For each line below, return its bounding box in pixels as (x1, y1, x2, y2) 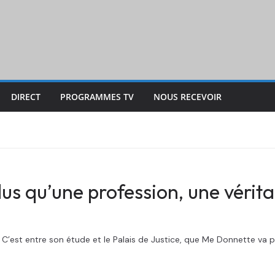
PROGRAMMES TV (60, 91, 134, 103)
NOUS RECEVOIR (153, 91, 222, 103)
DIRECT (11, 91, 41, 103)
